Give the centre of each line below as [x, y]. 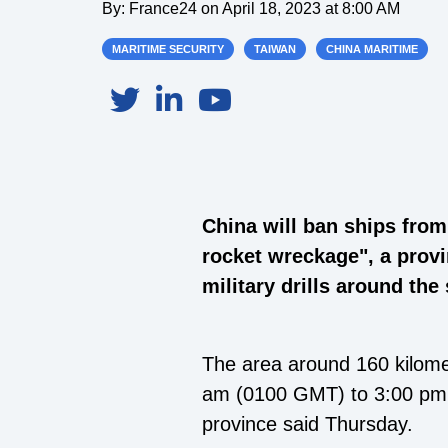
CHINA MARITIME [372, 49]
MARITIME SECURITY [168, 49]
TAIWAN [275, 49]
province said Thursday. [307, 424]
